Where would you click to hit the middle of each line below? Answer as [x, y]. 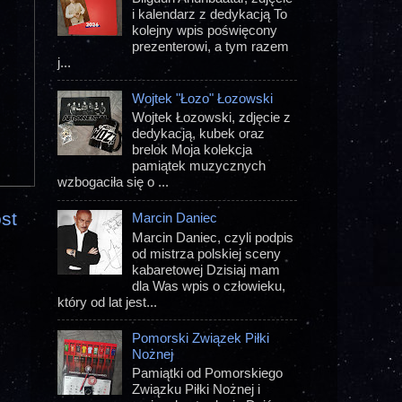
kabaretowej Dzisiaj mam [206, 269]
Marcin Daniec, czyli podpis [213, 237]
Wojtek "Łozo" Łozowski [203, 99]
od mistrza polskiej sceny [207, 253]
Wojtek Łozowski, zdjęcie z [212, 118]
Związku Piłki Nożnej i [197, 389]
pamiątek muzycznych [199, 166]
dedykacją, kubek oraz [199, 134]
